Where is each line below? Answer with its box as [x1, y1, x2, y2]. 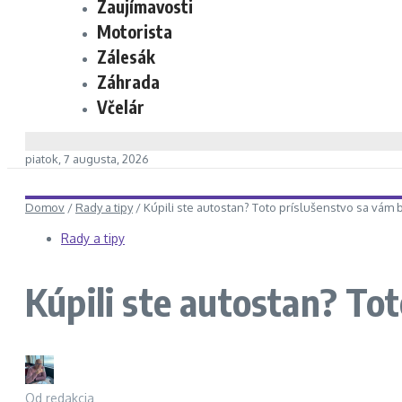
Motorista [97, 21, 172, 42]
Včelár [97, 96, 144, 118]
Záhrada [97, 71, 160, 92]
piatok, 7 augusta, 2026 [25, 152, 149, 166]
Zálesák [97, 46, 155, 67]
